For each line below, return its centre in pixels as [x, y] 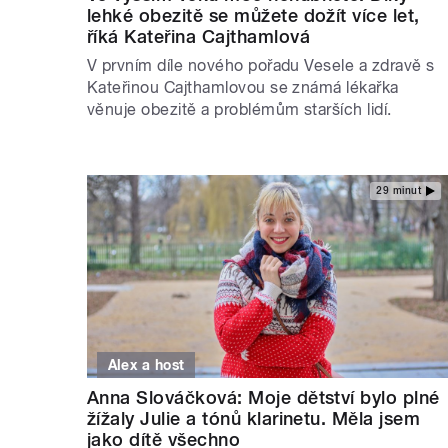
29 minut [398, 191]
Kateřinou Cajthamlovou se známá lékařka [243, 87]
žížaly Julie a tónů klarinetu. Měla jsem [254, 418]
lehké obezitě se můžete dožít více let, [253, 15]
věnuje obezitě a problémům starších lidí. [239, 109]
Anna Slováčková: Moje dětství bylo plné [263, 397]
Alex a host [146, 364]
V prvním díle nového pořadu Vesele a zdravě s [261, 65]
